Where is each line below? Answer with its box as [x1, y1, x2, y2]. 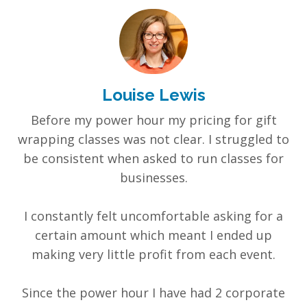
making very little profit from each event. [32, 246, 275, 263]
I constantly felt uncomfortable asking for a [24, 208, 283, 225]
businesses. [119, 169, 188, 186]
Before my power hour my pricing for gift [30, 112, 277, 129]
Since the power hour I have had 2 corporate [22, 284, 285, 302]
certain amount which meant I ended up [35, 227, 272, 244]
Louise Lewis [101, 85, 206, 106]
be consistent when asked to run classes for [23, 150, 284, 167]
